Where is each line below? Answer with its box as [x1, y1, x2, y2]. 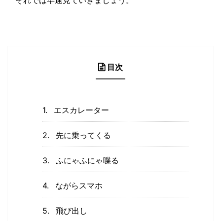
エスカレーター [54, 105, 109, 115]
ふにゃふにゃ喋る [56, 155, 119, 166]
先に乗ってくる [56, 130, 111, 141]
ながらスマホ [55, 181, 103, 191]
